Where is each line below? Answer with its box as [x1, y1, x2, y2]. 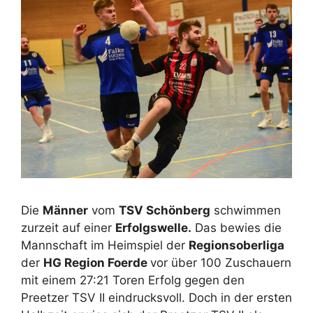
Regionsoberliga [189, 238, 284, 253]
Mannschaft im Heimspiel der [21, 238, 189, 253]
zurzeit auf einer [21, 221, 115, 235]
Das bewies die [191, 221, 282, 235]
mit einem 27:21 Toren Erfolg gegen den [21, 273, 245, 288]
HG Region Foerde [43, 256, 150, 270]
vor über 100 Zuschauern [150, 256, 291, 270]
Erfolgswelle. [115, 221, 191, 235]
